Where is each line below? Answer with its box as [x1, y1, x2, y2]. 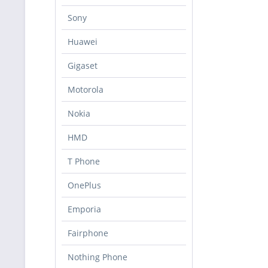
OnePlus [68, 179, 101, 191]
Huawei [68, 36, 98, 47]
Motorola [68, 84, 103, 95]
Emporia [68, 203, 101, 215]
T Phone [68, 156, 100, 167]
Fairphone [68, 227, 108, 239]
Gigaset [68, 60, 98, 71]
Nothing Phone [68, 251, 127, 263]
